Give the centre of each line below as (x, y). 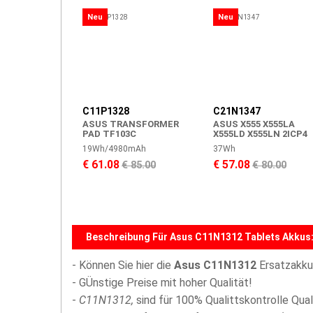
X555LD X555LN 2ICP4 (260, 134)
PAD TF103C (109, 134)
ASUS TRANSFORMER (131, 124)
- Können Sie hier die (123, 265)
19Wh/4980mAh (114, 149)
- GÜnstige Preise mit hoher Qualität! (162, 283)
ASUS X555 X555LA (254, 124)
